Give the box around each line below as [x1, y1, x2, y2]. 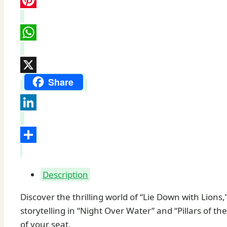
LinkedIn [20, 112, 56, 125]
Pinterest [20, 10, 57, 22]
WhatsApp [20, 42, 62, 54]
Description [43, 169, 88, 181]
